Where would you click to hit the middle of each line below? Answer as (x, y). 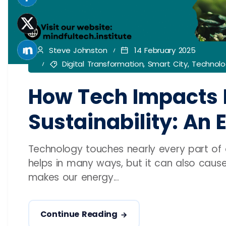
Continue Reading (79, 214)
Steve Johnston (77, 50)
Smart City (167, 64)
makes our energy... (73, 178)
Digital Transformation (103, 64)
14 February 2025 (163, 50)
